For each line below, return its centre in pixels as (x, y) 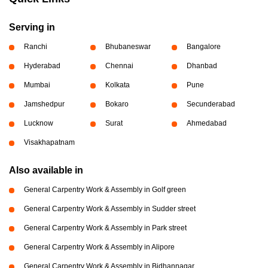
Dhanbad (202, 66)
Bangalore (203, 47)
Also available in (46, 170)
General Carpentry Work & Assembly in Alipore (99, 247)
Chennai (119, 66)
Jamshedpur (44, 104)
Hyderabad (42, 66)
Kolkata (117, 85)
